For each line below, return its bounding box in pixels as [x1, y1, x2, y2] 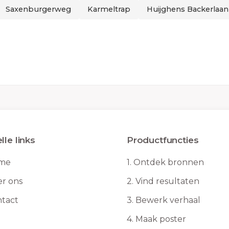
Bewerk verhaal [135, 195, 200, 205]
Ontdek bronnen [133, 157, 204, 168]
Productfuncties [127, 135, 199, 146]
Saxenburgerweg [6, 5, 71, 14]
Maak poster [135, 214, 186, 224]
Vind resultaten [135, 176, 199, 187]
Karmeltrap [87, 5, 130, 14]
